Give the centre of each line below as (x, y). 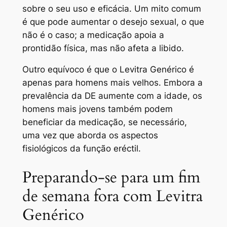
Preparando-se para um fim (111, 178)
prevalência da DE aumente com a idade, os (112, 96)
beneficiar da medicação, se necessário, (104, 122)
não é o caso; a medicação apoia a (93, 35)
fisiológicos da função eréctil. (81, 149)
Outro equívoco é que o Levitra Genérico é (108, 70)
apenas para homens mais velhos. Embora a (112, 83)
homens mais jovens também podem (97, 109)
